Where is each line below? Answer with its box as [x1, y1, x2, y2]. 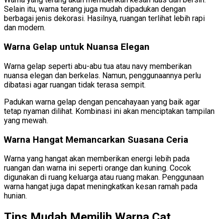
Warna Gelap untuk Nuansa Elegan [4, 42, 150, 53]
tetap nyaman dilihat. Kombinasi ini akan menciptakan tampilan [4, 106, 215, 116]
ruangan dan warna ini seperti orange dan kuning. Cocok [4, 163, 191, 173]
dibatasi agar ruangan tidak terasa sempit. [4, 80, 146, 89]
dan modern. [4, 23, 45, 33]
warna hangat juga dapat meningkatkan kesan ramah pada [4, 182, 197, 192]
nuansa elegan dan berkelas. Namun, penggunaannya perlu [4, 70, 201, 80]
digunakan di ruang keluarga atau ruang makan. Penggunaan [4, 173, 204, 182]
